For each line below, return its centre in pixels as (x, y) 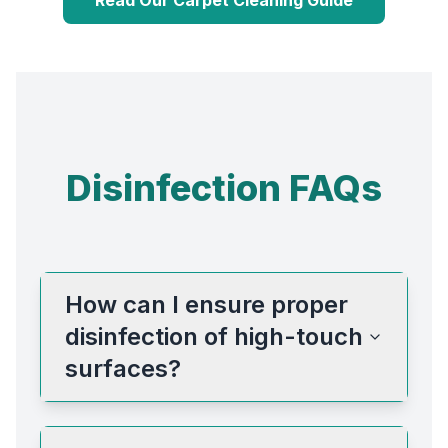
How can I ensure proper (206, 304)
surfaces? (123, 368)
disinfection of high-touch (214, 336)
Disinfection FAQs (224, 187)
